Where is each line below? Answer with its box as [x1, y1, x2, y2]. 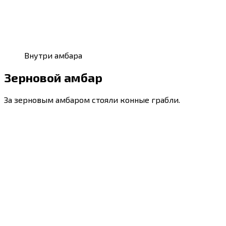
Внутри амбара [24, 50, 82, 61]
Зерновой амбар [4, 70, 102, 85]
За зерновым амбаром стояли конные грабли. [4, 94, 180, 104]
